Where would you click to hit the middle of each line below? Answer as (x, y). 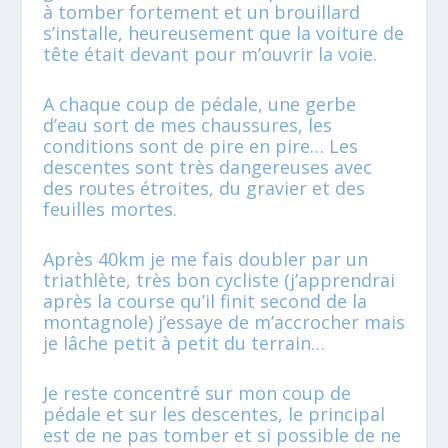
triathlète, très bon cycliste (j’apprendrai (218, 279)
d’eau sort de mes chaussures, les (187, 125)
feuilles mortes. (109, 209)
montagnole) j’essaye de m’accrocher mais (223, 321)
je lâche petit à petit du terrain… (183, 342)
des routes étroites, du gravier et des (203, 188)
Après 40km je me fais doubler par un (205, 258)
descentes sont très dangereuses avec (207, 167)
